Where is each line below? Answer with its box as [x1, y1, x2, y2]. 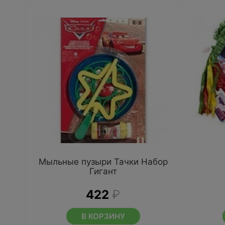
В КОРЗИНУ [81, 211, 125, 221]
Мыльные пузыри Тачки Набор [38, 157, 168, 167]
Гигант [89, 166, 117, 176]
